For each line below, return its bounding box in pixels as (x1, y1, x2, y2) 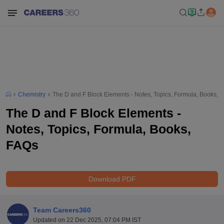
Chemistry (18, 91, 45, 98)
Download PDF (88, 174, 136, 183)
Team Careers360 (32, 205, 91, 214)
